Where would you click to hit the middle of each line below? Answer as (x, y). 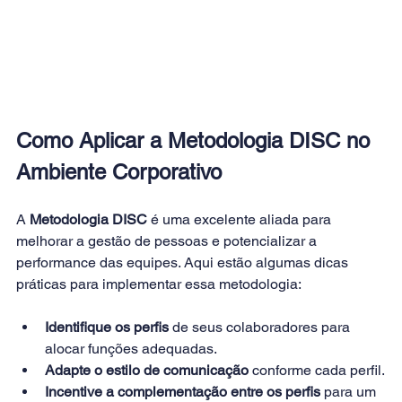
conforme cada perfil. (317, 370)
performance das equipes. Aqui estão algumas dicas (184, 262)
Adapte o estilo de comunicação (147, 370)
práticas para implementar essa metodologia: (159, 284)
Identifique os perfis (107, 327)
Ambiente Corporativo (119, 171)
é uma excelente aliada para (241, 219)
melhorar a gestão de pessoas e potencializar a (168, 240)
